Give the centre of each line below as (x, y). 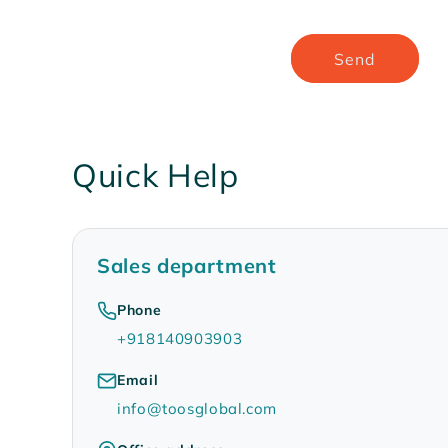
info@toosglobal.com (197, 409)
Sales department (187, 266)
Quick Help (155, 175)
